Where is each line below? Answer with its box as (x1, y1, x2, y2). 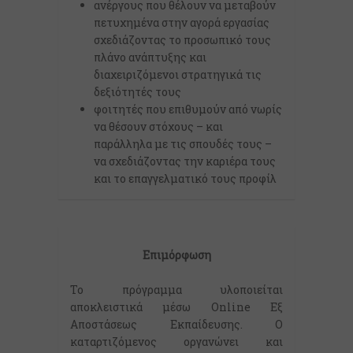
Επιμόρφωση (142, 247, 211, 262)
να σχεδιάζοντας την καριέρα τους (94, 154, 276, 169)
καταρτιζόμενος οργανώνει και (70, 334, 283, 349)
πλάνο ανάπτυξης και (94, 50, 206, 65)
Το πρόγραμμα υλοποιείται (70, 282, 283, 297)
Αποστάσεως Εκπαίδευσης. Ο (70, 317, 283, 332)
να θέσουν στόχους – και (94, 119, 223, 134)
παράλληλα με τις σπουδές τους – (94, 136, 272, 151)
